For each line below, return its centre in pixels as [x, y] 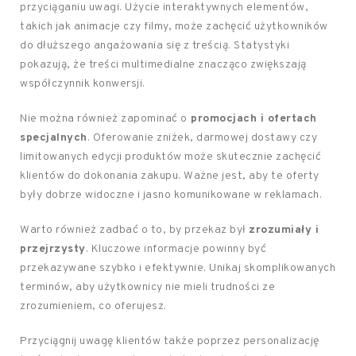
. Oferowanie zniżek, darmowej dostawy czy [202, 138]
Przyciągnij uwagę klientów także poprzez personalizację [170, 341]
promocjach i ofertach [252, 119]
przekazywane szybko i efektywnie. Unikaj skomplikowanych [178, 268]
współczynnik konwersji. [83, 84]
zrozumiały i [284, 230]
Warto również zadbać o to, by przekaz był [134, 230]
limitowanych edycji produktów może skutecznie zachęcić [170, 157]
